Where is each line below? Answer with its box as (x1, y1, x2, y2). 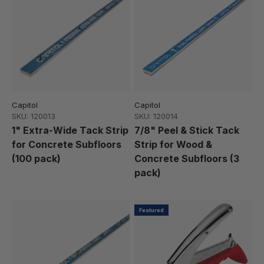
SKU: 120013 (12, 111, 55, 121)
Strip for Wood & (134, 138, 212, 151)
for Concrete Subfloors (12, 138, 121, 151)
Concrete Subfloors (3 (134, 153, 239, 165)
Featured (139, 207, 164, 214)
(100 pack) (12, 153, 61, 165)
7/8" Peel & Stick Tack (134, 124, 239, 137)
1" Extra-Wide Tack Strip (12, 124, 128, 137)
